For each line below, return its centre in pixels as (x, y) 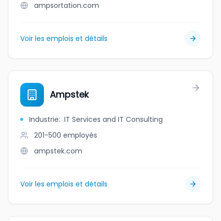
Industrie (44, 119)
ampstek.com (58, 151)
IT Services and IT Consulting (113, 119)
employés (80, 135)
